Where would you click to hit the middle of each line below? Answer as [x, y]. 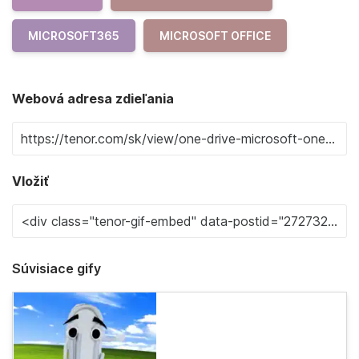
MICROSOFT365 [74, 36]
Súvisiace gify [56, 268]
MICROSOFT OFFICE [215, 36]
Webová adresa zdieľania [93, 99]
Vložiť [30, 181]
